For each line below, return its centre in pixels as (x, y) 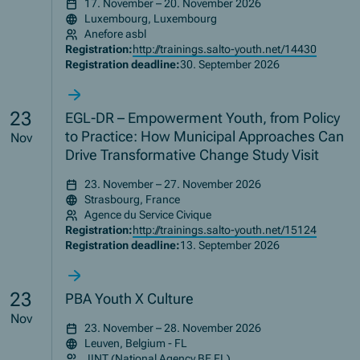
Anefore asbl (116, 34)
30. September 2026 (230, 65)
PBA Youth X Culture (130, 299)
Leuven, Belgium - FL (136, 344)
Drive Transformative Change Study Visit (192, 155)
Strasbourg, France (133, 200)
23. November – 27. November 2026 (173, 184)
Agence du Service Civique (148, 215)
